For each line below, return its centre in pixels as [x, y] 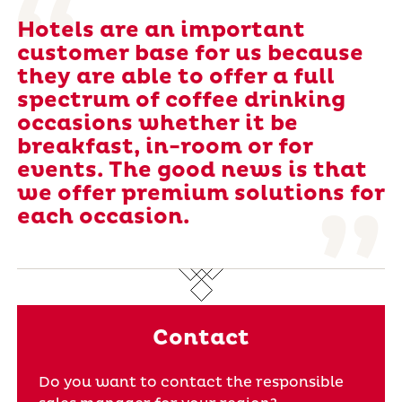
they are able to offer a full [175, 77]
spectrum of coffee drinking [181, 100]
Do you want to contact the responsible [191, 382]
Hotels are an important [161, 31]
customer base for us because [190, 54]
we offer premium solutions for [201, 194]
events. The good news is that [192, 170]
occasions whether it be [157, 124]
